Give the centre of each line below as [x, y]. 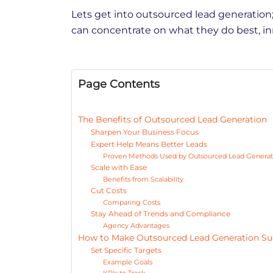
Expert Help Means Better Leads [149, 144]
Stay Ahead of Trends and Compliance [161, 214]
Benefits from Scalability [143, 179]
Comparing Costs [131, 203]
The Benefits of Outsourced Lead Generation [172, 120]
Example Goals [127, 262]
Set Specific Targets [126, 250]
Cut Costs [109, 191]
